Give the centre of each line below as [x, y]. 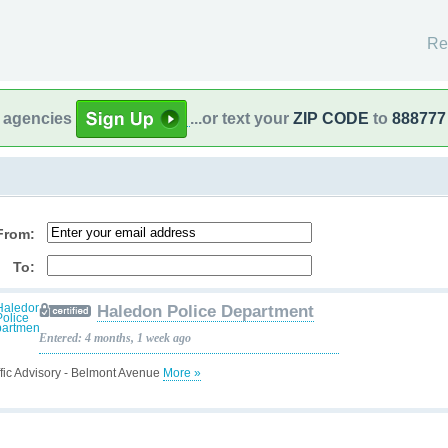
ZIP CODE [331, 118]
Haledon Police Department [205, 311]
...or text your [241, 118]
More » [182, 373]
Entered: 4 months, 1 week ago [115, 338]
